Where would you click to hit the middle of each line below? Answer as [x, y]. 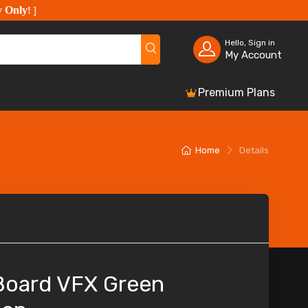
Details [254, 151]
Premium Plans [236, 93]
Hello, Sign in [250, 42]
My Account [253, 55]
